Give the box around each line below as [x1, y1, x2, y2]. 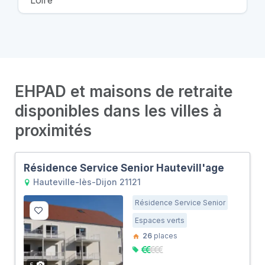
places [152, 231, 177, 241]
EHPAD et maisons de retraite [15, 82, 232, 101]
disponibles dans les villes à [15, 102, 222, 121]
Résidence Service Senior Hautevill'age [24, 162, 224, 174]
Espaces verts [135, 216, 185, 225]
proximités [15, 121, 92, 140]
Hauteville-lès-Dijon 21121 [31, 177, 141, 188]
